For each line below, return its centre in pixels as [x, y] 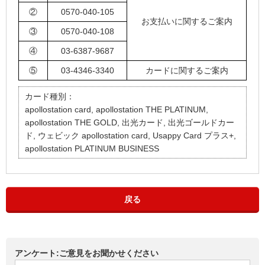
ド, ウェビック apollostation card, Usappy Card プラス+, [130, 136]
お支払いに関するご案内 [187, 22]
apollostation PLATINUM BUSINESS [92, 149]
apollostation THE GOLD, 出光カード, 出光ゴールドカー [130, 123]
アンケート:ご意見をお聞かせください [87, 253]
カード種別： [50, 97]
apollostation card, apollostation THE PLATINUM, [117, 110]
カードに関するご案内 [187, 71]
